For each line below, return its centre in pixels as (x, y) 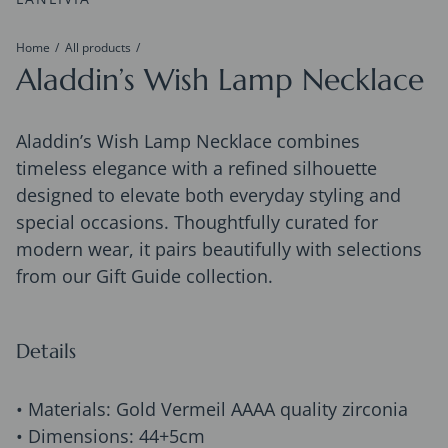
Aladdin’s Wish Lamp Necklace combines (188, 141)
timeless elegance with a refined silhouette (196, 168)
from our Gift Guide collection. (144, 276)
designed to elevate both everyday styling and (208, 195)
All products (98, 48)
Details (46, 352)
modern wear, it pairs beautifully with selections (219, 249)
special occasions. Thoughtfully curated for (197, 222)
